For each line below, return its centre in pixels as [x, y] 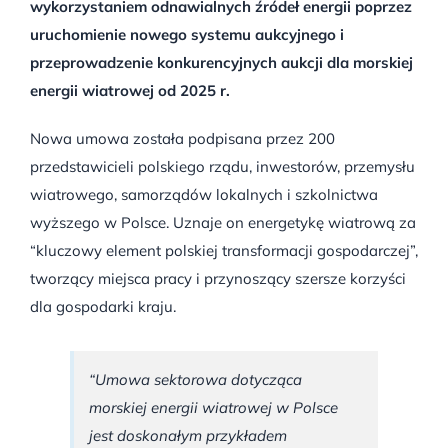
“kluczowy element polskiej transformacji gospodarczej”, [223, 250]
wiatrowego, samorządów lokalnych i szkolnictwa [203, 194]
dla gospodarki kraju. [102, 306]
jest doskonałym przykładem [187, 435]
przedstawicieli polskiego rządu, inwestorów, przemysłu [222, 166]
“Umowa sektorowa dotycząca [195, 379]
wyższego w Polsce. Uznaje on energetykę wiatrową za [222, 222]
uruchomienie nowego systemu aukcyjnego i [186, 34]
